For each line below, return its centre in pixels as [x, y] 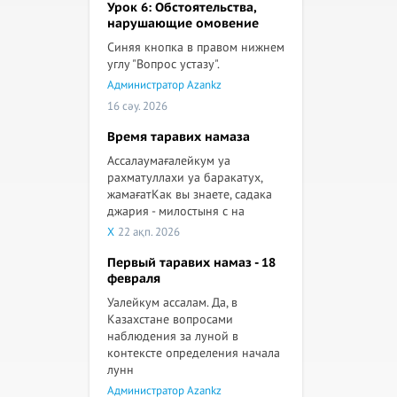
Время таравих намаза [179, 137]
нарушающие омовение [183, 23]
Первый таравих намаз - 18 [191, 263]
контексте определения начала [194, 353]
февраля [134, 279]
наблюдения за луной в [173, 336]
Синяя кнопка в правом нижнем [196, 47]
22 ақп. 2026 [149, 232]
